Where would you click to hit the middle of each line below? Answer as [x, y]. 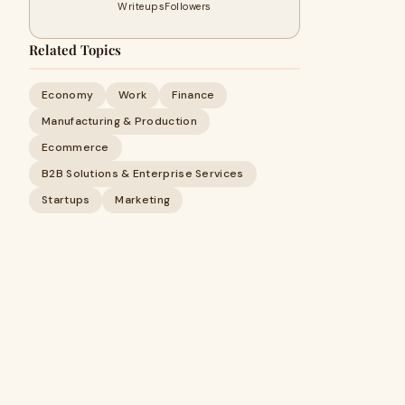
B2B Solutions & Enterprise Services [143, 174]
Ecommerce [75, 147]
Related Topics [75, 50]
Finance [193, 95]
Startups [66, 200]
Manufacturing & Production [119, 121]
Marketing [143, 200]
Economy [68, 95]
